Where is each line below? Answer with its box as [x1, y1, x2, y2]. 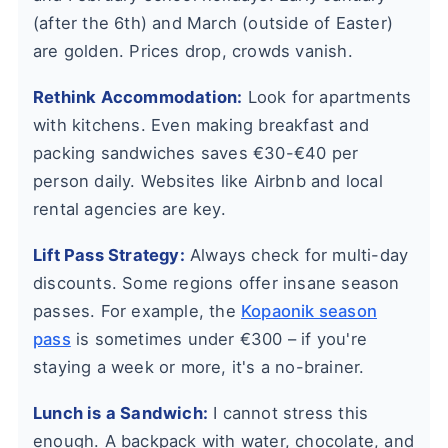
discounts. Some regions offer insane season [33, 273, 400, 294]
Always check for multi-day [184, 245, 409, 266]
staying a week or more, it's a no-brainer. [33, 357, 365, 378]
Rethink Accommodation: [33, 87, 243, 108]
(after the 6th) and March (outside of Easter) [33, 13, 394, 34]
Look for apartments [242, 87, 412, 108]
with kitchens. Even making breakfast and [33, 115, 370, 136]
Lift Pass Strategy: [33, 245, 185, 266]
